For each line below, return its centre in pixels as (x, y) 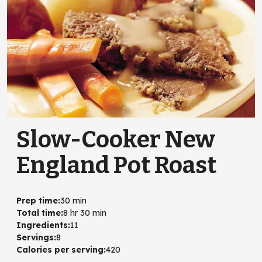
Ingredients (42, 225)
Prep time (37, 200)
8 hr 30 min (85, 213)
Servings (35, 237)
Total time (39, 213)
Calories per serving (60, 249)
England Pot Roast (116, 165)
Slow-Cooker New (116, 139)
